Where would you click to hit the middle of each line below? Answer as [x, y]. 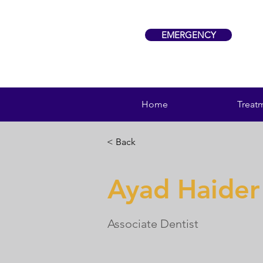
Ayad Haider [184, 189]
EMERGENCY [188, 35]
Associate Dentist [153, 224]
